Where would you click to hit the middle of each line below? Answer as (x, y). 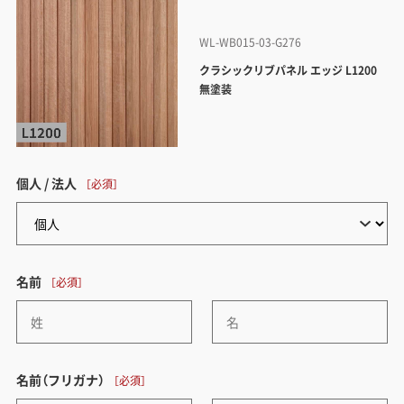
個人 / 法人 (46, 184)
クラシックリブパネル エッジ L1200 (289, 71)
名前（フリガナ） (60, 380)
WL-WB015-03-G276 (251, 43)
